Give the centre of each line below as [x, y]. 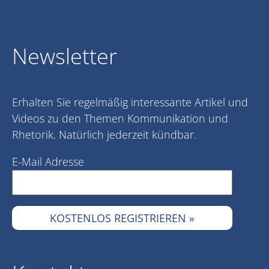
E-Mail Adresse [48, 162]
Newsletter [65, 56]
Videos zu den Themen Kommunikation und [120, 119]
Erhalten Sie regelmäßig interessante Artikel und [130, 102]
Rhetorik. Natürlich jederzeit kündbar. [104, 135]
